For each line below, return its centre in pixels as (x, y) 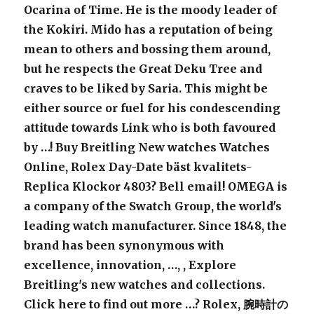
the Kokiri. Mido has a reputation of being (149, 30)
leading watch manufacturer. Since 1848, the (156, 226)
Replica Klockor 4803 (88, 187)
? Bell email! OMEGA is (219, 187)
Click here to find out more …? (114, 305)
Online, (48, 167)
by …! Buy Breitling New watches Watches (147, 148)
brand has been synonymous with (124, 246)
